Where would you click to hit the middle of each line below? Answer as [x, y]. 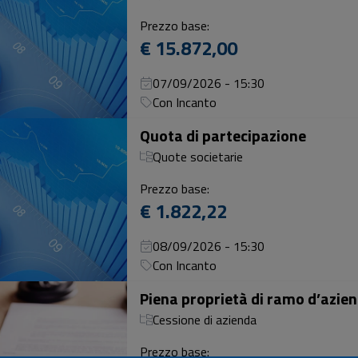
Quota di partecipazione [223, 135]
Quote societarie [198, 157]
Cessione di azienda [205, 320]
